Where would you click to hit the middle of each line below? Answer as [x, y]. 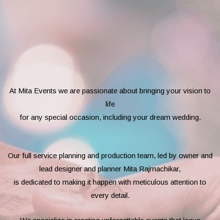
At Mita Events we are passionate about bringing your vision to [110, 91]
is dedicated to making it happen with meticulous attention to [110, 182]
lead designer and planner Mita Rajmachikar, [110, 169]
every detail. [110, 195]
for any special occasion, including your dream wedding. [110, 117]
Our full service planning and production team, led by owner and [110, 156]
